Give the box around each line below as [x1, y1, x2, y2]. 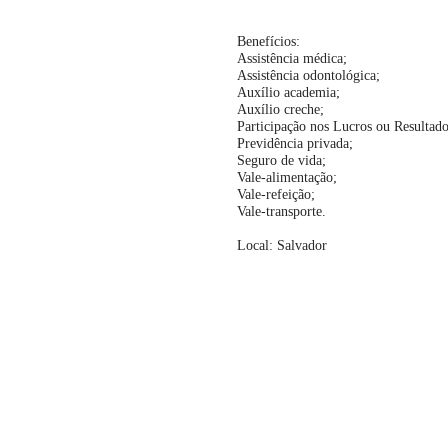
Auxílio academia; [237, 85, 340, 101]
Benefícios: [237, 34, 300, 50]
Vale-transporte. [237, 204, 326, 220]
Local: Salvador [237, 238, 327, 254]
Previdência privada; [237, 136, 353, 152]
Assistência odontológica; [237, 68, 380, 84]
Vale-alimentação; [237, 170, 337, 186]
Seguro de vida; [237, 153, 326, 169]
